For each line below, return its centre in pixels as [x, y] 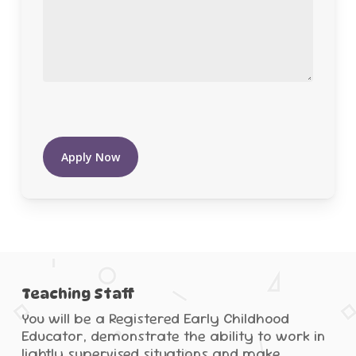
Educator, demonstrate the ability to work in [173, 335]
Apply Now [90, 157]
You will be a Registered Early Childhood [155, 318]
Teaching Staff [78, 293]
